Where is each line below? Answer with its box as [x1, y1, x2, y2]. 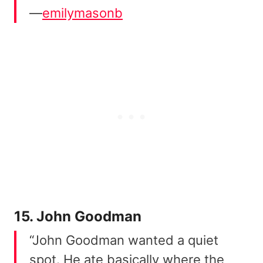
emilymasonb [42, 5, 123, 21]
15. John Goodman [14, 208, 141, 225]
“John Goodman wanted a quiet [29, 232, 218, 248]
